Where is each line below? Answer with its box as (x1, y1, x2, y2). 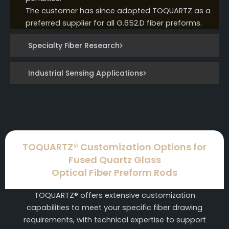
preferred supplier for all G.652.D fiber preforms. (26, 17, 202, 28)
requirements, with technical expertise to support (23, 214, 206, 225)
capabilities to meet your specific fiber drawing (27, 202, 202, 213)
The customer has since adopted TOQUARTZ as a (26, 5, 211, 16)
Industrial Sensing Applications (28, 67, 143, 78)
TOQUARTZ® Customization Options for (22, 140, 207, 153)
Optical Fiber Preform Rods (52, 166, 177, 179)
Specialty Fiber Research (28, 40, 120, 51)
